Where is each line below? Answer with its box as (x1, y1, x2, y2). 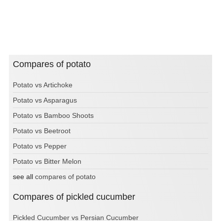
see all (13, 173, 35, 181)
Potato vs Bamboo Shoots (13, 111, 94, 120)
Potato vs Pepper (13, 142, 67, 150)
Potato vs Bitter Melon (13, 157, 81, 166)
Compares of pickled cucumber (19, 192, 135, 202)
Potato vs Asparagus (13, 96, 77, 105)
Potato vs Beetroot (13, 127, 71, 135)
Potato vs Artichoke (13, 81, 73, 89)
